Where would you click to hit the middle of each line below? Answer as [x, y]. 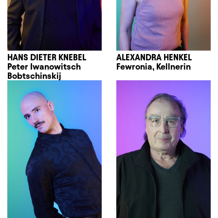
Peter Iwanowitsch [44, 66]
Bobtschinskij [34, 75]
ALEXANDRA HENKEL [154, 57]
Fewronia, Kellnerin [154, 66]
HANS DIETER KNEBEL [47, 57]
